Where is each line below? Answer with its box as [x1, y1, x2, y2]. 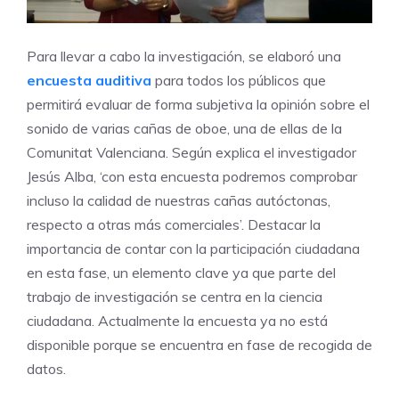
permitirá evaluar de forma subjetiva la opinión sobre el [27, 94, 370, 113]
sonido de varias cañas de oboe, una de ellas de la [27, 118, 342, 137]
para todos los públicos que [151, 70, 326, 89]
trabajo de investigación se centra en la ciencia [27, 287, 322, 305]
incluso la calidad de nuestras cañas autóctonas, [27, 191, 330, 209]
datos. [27, 359, 66, 378]
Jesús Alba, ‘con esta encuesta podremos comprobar [27, 167, 357, 185]
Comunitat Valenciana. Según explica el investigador [27, 142, 356, 161]
